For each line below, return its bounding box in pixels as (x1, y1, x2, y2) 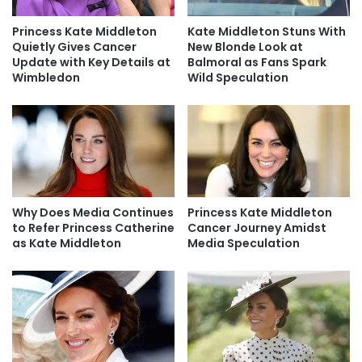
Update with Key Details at (12, 54, 170, 71)
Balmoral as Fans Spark (187, 54, 326, 71)
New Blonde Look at (187, 39, 303, 56)
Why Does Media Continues (12, 204, 174, 221)
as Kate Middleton (12, 234, 121, 251)
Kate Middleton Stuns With (187, 23, 346, 40)
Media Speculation (187, 234, 300, 251)
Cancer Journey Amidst (187, 219, 326, 236)
